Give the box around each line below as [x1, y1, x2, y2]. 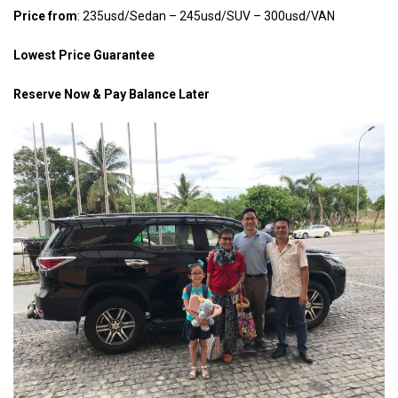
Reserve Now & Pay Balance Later [13, 87, 215, 101]
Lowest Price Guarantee [13, 48, 155, 62]
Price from [13, 9, 77, 23]
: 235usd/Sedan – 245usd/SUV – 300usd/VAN [77, 9, 335, 23]
